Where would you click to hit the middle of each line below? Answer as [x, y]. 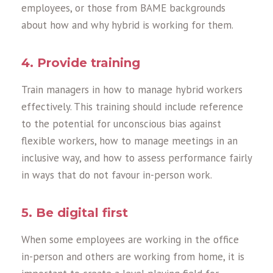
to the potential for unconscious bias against [121, 124]
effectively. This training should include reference [132, 107]
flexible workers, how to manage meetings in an [129, 141]
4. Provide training [81, 63]
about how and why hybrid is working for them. [127, 25]
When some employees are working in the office [130, 240]
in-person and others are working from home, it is [133, 257]
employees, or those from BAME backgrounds [123, 8]
